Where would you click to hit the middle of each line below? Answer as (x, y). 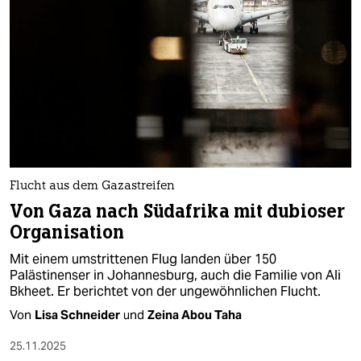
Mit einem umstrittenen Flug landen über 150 (143, 259)
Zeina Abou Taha (195, 314)
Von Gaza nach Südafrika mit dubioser (178, 211)
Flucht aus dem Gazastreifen (92, 186)
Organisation (67, 232)
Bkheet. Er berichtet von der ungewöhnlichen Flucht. (165, 291)
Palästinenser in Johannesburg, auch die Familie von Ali (175, 275)
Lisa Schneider (77, 314)
